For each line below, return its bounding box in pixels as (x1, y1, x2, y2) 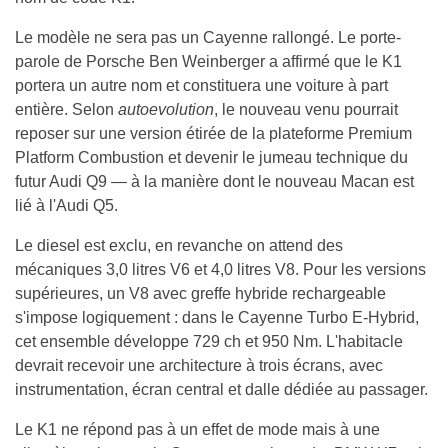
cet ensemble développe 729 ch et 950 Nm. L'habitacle (15, 333, 403, 351)
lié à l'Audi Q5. (15, 197, 118, 215)
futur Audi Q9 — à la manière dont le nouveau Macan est (15, 173, 414, 191)
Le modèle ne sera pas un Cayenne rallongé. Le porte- (15, 29, 401, 47)
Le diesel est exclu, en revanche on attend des (15, 237, 343, 255)
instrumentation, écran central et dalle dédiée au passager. (15, 381, 428, 399)
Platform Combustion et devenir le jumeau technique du (15, 149, 408, 167)
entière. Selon (15, 101, 118, 119)
